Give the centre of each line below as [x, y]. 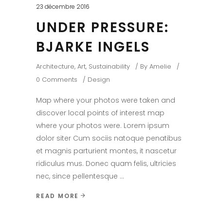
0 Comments [57, 79]
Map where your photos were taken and [106, 100]
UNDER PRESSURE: [102, 27]
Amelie [160, 66]
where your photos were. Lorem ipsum [103, 125]
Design [99, 79]
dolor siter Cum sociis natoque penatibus [109, 138]
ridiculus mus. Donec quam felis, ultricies [106, 163]
